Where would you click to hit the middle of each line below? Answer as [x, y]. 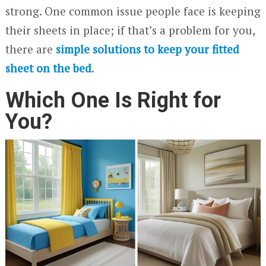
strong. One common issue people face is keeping [133, 11]
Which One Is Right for [113, 100]
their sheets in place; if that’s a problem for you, [130, 30]
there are [30, 49]
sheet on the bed [48, 68]
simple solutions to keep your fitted [147, 49]
